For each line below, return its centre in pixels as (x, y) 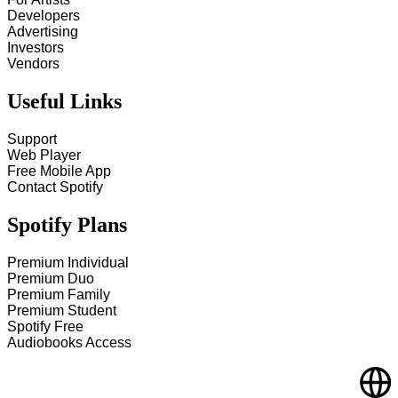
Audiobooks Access (69, 342)
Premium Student (62, 310)
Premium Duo (51, 278)
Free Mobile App (59, 171)
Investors (36, 47)
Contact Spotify (55, 187)
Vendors (33, 63)
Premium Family (59, 294)
